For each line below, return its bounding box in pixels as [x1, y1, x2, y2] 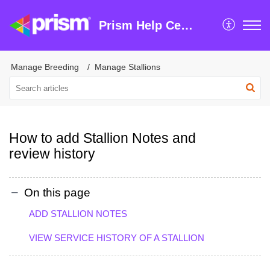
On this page [24, 186, 90, 199]
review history [9, 146, 95, 162]
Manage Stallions [95, 62, 160, 72]
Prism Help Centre [180, 19, 193, 32]
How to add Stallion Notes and [9, 130, 196, 146]
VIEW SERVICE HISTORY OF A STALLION [29, 232, 204, 243]
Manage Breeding [11, 62, 79, 72]
